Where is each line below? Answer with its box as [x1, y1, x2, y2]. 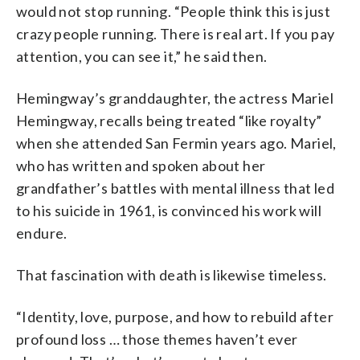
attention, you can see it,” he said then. [16, 47, 268, 65]
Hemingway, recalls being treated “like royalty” [16, 111, 322, 129]
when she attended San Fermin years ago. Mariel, [16, 133, 337, 152]
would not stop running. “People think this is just [16, 2, 330, 20]
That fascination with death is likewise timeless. [16, 265, 327, 284]
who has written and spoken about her [16, 156, 266, 174]
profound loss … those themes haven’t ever [16, 329, 298, 348]
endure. [16, 223, 67, 242]
